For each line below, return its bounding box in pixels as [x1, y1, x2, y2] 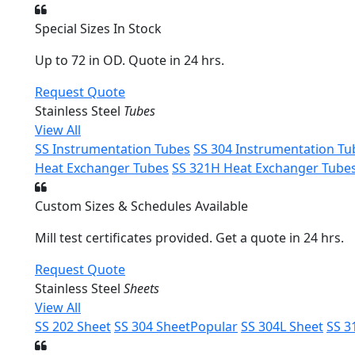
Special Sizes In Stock [35, 20, 162, 37]
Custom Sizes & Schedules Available [35, 197, 248, 215]
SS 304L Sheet [241, 318, 323, 335]
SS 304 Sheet [114, 318, 190, 335]
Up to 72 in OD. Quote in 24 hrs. [35, 52, 224, 69]
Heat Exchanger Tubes [35, 159, 169, 177]
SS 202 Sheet [35, 318, 111, 335]
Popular [190, 318, 238, 335]
